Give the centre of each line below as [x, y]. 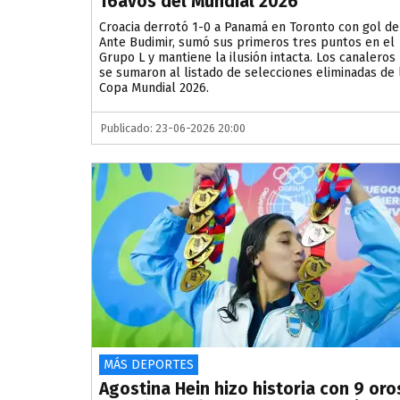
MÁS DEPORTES [149, 365]
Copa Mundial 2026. [154, 88]
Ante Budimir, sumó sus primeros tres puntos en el [247, 43]
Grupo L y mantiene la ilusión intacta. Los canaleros [247, 58]
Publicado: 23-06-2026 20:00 [173, 129]
